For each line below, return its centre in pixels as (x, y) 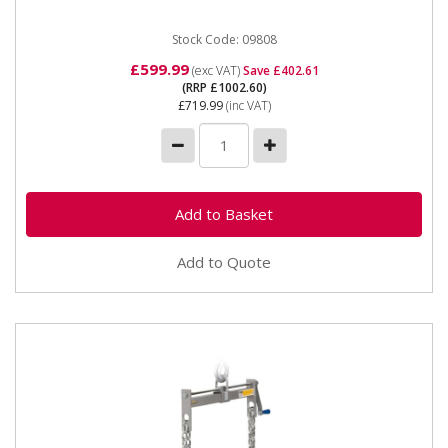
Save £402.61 (280, 70)
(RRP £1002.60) (224, 87)
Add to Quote (224, 261)
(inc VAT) (246, 105)
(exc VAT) (215, 70)
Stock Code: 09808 (224, 39)
